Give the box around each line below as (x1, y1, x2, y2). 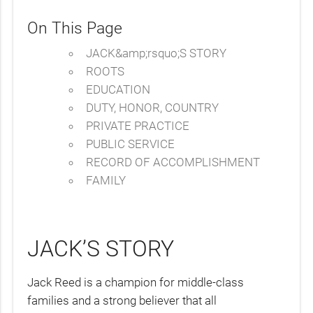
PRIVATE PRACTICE (85, 118, 189, 133)
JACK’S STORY (27, 235, 175, 262)
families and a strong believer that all (27, 293, 217, 307)
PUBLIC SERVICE (85, 136, 175, 151)
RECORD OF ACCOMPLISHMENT (85, 154, 260, 169)
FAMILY (85, 173, 126, 187)
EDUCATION (85, 82, 150, 96)
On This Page (27, 19, 123, 38)
